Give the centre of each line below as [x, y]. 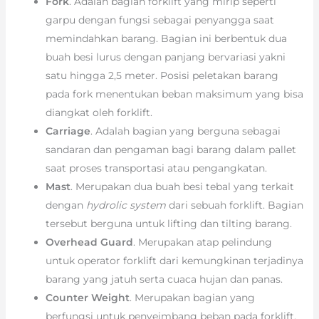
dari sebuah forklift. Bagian [234, 205]
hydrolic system [126, 205]
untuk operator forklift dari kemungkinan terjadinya [174, 260]
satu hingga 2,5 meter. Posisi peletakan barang [162, 75]
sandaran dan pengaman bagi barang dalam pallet [171, 149]
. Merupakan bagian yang [192, 297]
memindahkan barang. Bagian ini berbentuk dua [166, 38]
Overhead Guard [89, 242]
